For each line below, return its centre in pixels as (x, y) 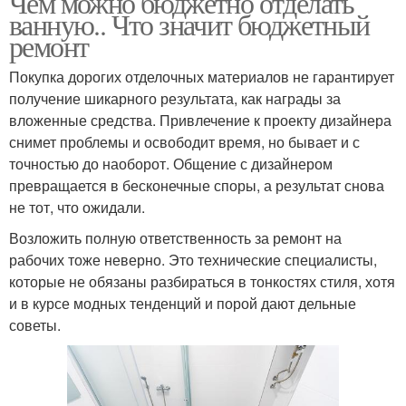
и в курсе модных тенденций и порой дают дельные (183, 303)
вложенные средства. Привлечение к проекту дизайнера (200, 120)
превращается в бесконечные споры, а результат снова (197, 185)
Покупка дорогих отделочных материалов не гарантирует (202, 76)
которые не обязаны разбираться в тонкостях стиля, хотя (202, 281)
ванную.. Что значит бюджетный (189, 24)
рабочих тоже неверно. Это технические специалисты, (193, 259)
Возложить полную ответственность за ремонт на (175, 237)
